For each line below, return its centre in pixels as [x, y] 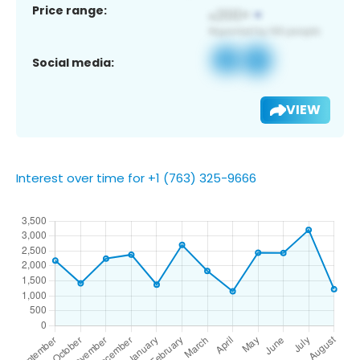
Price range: [70, 10]
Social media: [73, 62]
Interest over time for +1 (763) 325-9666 [136, 178]
